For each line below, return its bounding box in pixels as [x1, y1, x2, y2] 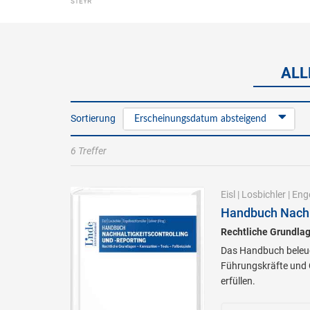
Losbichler [241, 189, 286, 200]
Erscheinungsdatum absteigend [134, 114, 266, 124]
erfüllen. [220, 275, 255, 286]
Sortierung [71, 113, 116, 124]
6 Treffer [71, 145, 107, 156]
